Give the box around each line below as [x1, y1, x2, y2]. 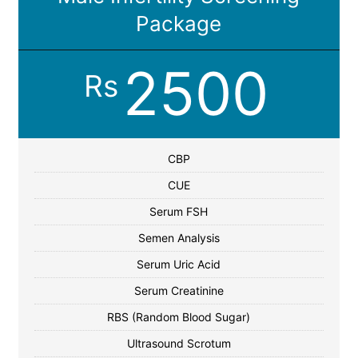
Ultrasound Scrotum [126, 336, 231, 350]
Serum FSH [149, 205, 209, 218]
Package [136, 11, 222, 36]
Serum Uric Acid [137, 257, 221, 271]
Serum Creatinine [133, 284, 224, 297]
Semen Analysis [137, 231, 220, 245]
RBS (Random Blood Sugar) [107, 310, 251, 324]
